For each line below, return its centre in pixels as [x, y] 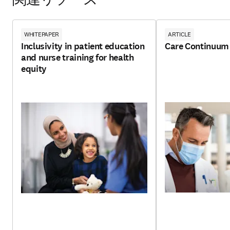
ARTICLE [180, 34]
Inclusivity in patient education [83, 46]
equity [34, 69]
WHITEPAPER [42, 34]
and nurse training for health [78, 57]
